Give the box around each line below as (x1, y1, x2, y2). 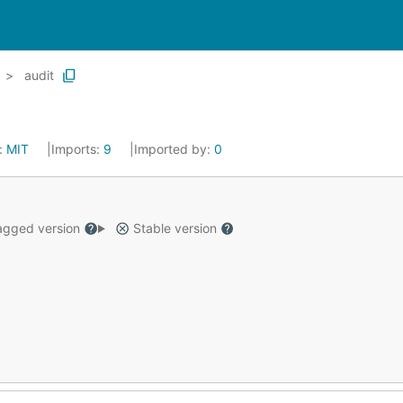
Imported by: (134, 141, 214, 157)
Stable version (129, 220, 220, 236)
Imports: (51, 141, 103, 157)
